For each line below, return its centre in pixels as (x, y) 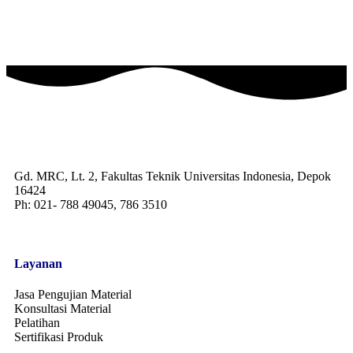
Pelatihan (37, 323)
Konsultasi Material (63, 309)
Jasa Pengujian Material (73, 295)
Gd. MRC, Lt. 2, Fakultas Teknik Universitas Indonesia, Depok (173, 176)
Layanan (38, 263)
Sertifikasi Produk (59, 337)
